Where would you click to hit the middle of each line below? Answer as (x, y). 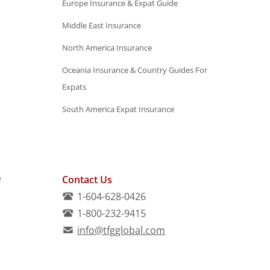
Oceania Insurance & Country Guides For (135, 70)
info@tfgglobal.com (121, 230)
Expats (74, 87)
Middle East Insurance (102, 25)
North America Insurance (107, 48)
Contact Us (87, 180)
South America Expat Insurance (118, 109)
